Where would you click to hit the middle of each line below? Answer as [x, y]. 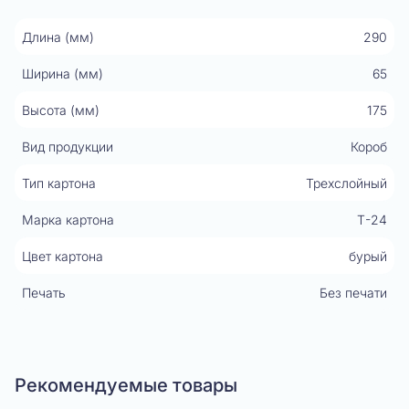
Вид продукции [68, 146]
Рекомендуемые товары [126, 385]
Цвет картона [63, 256]
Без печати [353, 292]
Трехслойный [346, 183]
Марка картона [68, 219]
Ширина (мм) [63, 73]
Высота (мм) [61, 110]
